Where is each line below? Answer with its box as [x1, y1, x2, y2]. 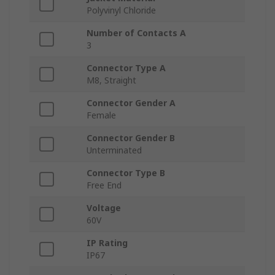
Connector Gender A [87, 97, 176, 109]
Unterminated [87, 144, 142, 157]
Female [87, 109, 116, 122]
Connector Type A [87, 62, 166, 74]
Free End [87, 179, 122, 192]
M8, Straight [87, 74, 136, 87]
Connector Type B [87, 167, 165, 179]
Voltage [87, 202, 121, 214]
